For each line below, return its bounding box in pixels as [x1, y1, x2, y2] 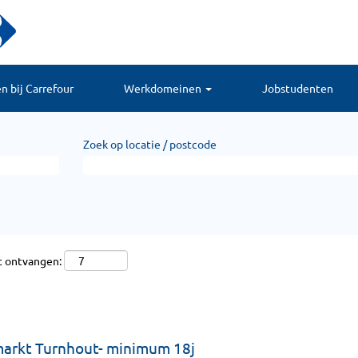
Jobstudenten [261, 81, 333, 95]
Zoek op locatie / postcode [83, 137, 217, 151]
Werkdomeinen [123, 81, 204, 95]
